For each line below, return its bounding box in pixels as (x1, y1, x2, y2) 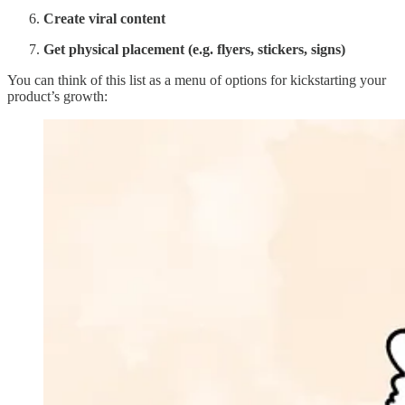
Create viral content (43, 10, 165, 26)
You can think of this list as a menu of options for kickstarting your (7, 71, 386, 88)
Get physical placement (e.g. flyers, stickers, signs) (43, 41, 345, 57)
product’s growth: (7, 88, 108, 104)
